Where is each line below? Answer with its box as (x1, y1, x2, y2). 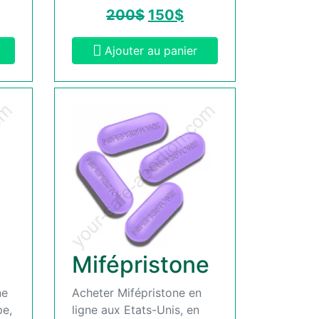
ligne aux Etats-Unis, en (72, 302, 199, 317)
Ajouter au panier (105, 43, 197, 58)
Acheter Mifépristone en (72, 285, 202, 300)
